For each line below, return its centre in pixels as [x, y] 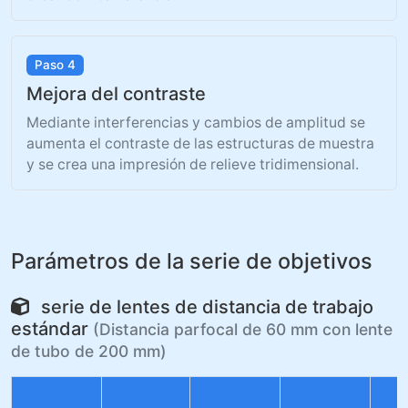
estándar [52, 328]
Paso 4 [55, 65]
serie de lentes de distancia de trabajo [205, 306]
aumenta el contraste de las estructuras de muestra [200, 143]
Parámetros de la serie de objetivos [192, 260]
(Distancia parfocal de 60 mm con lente [243, 329]
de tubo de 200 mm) [89, 351]
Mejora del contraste [116, 93]
